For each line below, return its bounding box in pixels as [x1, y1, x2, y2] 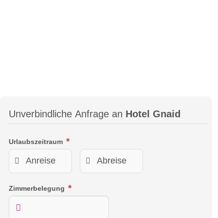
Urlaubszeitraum [9, 137, 65, 145]
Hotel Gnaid [126, 108, 181, 119]
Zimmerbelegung [9, 184, 67, 192]
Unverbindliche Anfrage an [9, 108, 126, 119]
